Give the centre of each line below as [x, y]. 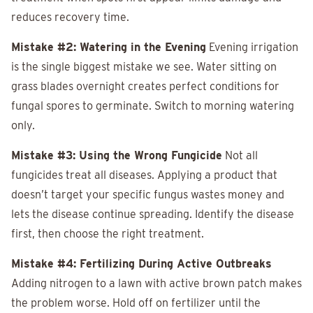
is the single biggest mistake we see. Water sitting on [144, 67]
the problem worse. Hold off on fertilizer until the [136, 303]
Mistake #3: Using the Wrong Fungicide [117, 156]
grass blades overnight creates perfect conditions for [145, 87]
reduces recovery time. [70, 17]
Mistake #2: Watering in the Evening [109, 48]
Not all [240, 156]
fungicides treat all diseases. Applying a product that [144, 175]
